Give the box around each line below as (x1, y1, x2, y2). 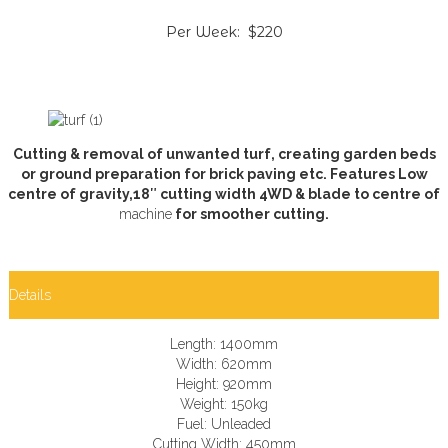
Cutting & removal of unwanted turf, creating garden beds (12, 146, 436, 163)
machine (119, 206, 172, 223)
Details (9, 287, 51, 304)
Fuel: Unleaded (177, 416, 271, 433)
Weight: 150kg (180, 396, 268, 413)
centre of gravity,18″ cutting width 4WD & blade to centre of (8, 186, 440, 203)
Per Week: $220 (165, 22, 283, 41)
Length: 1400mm (170, 336, 278, 353)
